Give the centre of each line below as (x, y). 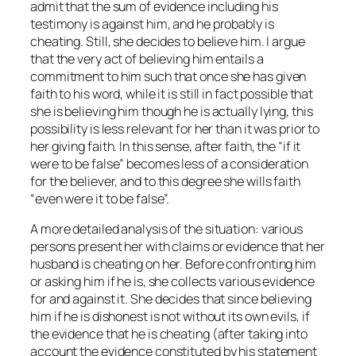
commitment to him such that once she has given (168, 76)
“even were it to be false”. (100, 198)
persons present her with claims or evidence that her (178, 247)
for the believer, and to (94, 181)
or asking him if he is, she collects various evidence (172, 282)
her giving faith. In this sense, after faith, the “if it (166, 146)
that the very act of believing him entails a (147, 58)
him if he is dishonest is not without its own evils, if (170, 317)
